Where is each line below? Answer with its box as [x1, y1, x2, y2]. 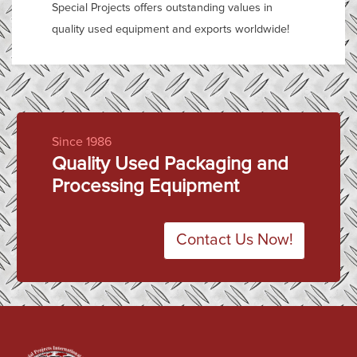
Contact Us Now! [175, 231, 293, 248]
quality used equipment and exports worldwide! [52, 24, 289, 36]
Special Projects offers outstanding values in [52, 2, 273, 14]
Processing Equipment [52, 176, 239, 196]
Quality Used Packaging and [52, 154, 288, 174]
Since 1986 [52, 135, 112, 148]
